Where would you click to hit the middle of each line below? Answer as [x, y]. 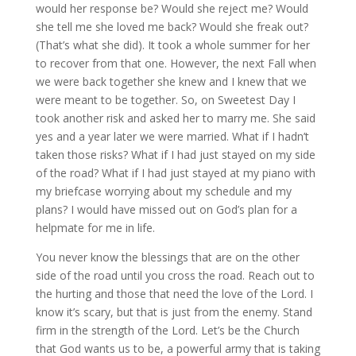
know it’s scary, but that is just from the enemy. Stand [174, 312]
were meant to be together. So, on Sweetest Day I [165, 100]
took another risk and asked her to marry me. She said [175, 118]
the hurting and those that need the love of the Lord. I [174, 294]
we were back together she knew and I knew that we [171, 81]
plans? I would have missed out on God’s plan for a [166, 209]
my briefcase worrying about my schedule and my [163, 191]
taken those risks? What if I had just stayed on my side [175, 155]
